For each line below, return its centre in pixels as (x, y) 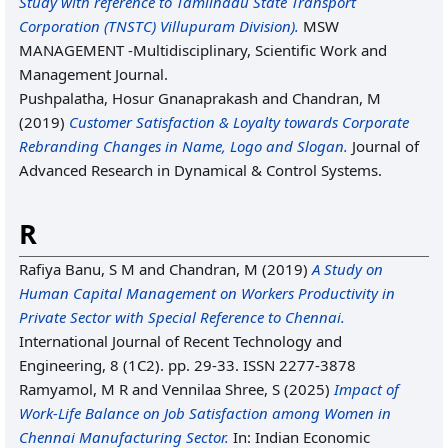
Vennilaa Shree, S (221, 389)
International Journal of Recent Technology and (180, 341)
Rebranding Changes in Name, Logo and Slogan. (183, 146)
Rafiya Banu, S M (77, 269)
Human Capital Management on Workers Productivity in (207, 293)
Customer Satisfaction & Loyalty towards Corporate (239, 122)
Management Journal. (93, 74)
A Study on (347, 269)
